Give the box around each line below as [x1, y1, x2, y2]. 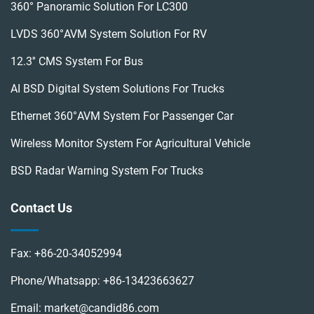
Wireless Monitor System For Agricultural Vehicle [11, 137, 250, 151]
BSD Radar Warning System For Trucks [11, 164, 203, 178]
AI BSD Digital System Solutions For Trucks [11, 82, 224, 96]
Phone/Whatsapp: [11, 274, 103, 288]
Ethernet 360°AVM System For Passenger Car [11, 109, 233, 123]
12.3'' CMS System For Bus [11, 55, 143, 69]
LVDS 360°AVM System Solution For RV [11, 27, 207, 41]
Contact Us [11, 200, 72, 216]
